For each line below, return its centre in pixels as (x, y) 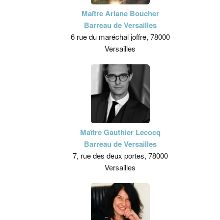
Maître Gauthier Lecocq (120, 132)
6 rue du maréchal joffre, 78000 (120, 37)
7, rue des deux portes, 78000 (120, 155)
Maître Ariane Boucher (120, 13)
